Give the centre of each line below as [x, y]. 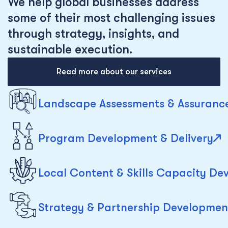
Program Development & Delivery [126, 138]
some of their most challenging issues [111, 18]
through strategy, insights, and [93, 34]
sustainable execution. [70, 49]
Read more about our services [114, 72]
